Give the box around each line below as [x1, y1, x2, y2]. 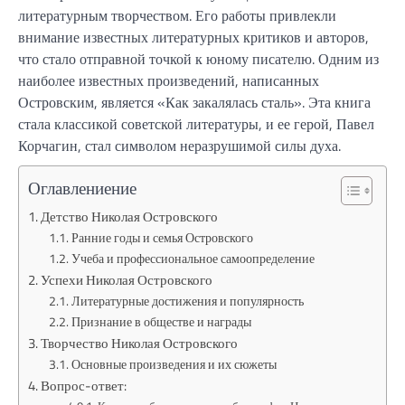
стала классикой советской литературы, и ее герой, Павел [18, 113, 374, 135]
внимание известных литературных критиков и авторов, [18, 26, 369, 48]
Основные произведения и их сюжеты [71, 354, 277, 374]
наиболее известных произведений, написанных [18, 70, 319, 91]
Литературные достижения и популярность [71, 291, 304, 311]
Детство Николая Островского [41, 206, 219, 227]
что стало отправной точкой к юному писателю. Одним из [18, 48, 379, 70]
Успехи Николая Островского [41, 269, 213, 290]
